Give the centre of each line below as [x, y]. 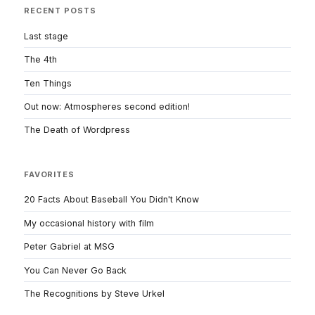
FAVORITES [49, 174]
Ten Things [48, 83]
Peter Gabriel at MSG [69, 247]
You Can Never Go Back [75, 270]
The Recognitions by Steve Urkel [94, 294]
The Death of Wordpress [77, 130]
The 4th [40, 60]
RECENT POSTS [60, 11]
